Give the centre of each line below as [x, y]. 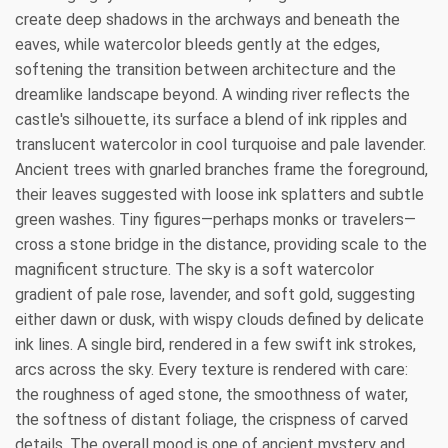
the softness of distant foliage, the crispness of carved [211, 419]
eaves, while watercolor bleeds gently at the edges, [197, 44]
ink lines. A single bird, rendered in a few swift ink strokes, [215, 344]
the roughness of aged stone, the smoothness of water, [211, 394]
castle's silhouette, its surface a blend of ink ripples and [211, 119]
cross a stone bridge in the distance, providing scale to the [221, 244]
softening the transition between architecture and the [205, 69]
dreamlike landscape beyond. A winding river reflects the [212, 94]
